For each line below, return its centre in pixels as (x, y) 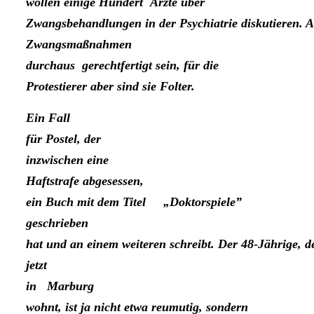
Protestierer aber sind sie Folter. (110, 87)
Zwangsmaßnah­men (79, 45)
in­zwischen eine (67, 160)
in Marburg (60, 286)
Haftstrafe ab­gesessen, (85, 181)
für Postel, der (63, 139)
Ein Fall (48, 118)
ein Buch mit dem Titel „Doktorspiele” (134, 202)
